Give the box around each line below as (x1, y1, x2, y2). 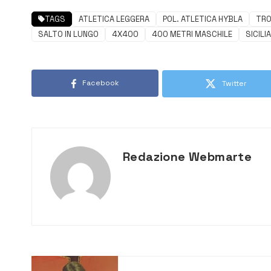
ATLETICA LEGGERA (79, 14, 149, 25)
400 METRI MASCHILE (152, 29, 232, 40)
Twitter (221, 79, 247, 89)
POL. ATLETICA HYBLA (163, 14, 243, 25)
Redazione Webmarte (123, 149, 252, 165)
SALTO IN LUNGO (38, 29, 99, 40)
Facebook (82, 78, 119, 88)
